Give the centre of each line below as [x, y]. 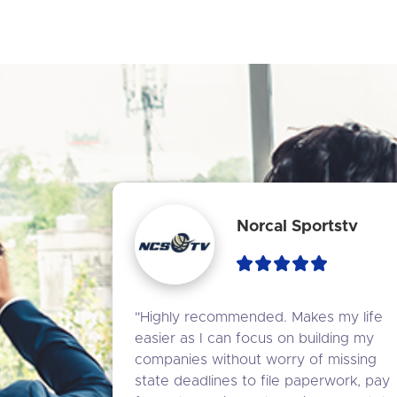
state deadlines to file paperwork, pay [262, 381]
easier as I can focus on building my [254, 338]
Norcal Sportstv [297, 227]
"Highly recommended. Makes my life [259, 317]
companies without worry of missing [256, 359]
